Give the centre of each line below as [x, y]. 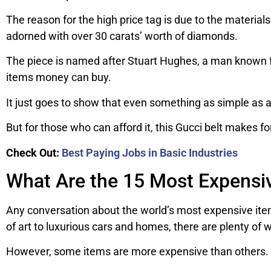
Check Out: [34, 152]
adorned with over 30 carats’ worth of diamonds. [122, 36]
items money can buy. [59, 77]
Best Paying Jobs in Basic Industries [150, 152]
